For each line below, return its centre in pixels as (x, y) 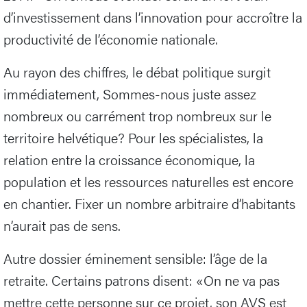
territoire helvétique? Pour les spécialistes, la (133, 138)
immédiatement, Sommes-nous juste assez (130, 94)
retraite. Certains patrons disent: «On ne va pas (142, 280)
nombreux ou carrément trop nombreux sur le (137, 116)
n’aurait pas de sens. (62, 225)
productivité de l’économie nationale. (111, 39)
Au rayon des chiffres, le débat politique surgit (137, 72)
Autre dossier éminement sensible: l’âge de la (135, 258)
